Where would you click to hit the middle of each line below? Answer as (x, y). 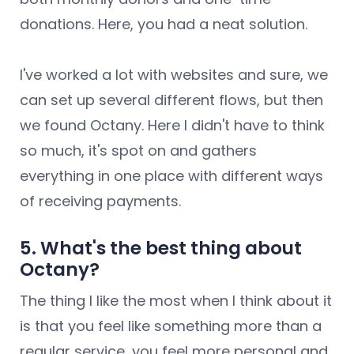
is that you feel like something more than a (171, 326)
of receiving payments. (100, 201)
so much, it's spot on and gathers (138, 151)
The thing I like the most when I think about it (176, 301)
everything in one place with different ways (171, 176)
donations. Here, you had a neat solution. (164, 24)
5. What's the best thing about (161, 249)
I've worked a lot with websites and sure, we (174, 75)
